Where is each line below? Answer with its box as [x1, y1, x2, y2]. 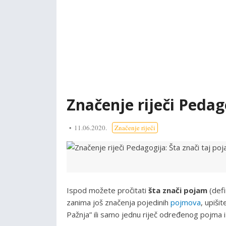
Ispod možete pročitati [67, 185, 148, 195]
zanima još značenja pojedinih [67, 197, 171, 207]
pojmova [171, 197, 201, 207]
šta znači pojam [148, 185, 207, 195]
